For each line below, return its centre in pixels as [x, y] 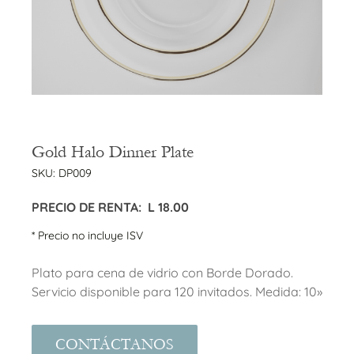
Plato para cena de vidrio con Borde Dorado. [162, 273]
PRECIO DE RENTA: [87, 207]
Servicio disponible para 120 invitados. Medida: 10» [177, 292]
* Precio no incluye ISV [87, 235]
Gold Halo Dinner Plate [113, 152]
